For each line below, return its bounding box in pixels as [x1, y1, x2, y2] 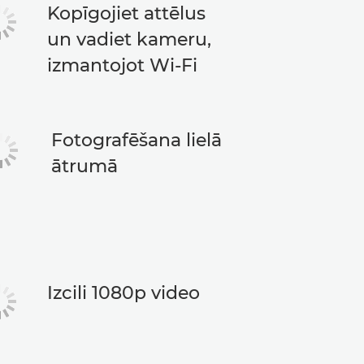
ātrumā [51, 155, 119, 177]
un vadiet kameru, [46, 28, 211, 50]
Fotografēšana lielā [51, 129, 223, 151]
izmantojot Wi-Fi [46, 54, 197, 76]
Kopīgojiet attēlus [46, 2, 206, 24]
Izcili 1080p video [46, 282, 200, 304]
